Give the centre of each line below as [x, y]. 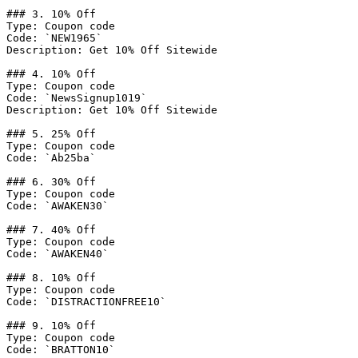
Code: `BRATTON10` [61, 350]
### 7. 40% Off [51, 230]
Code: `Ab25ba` [51, 158]
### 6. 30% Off [51, 182]
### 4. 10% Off [51, 74]
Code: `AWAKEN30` [58, 206]
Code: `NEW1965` [54, 38]
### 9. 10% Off [51, 326]
